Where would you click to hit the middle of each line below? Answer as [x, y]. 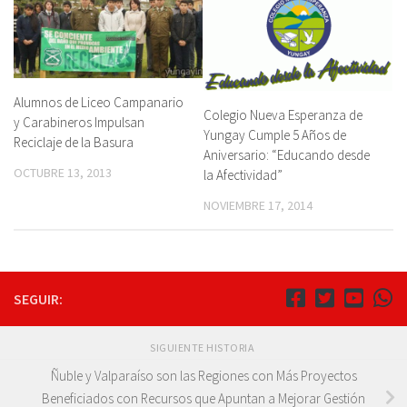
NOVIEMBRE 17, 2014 [258, 205]
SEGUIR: [38, 298]
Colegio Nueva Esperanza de [283, 114]
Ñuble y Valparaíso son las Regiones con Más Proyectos [203, 375]
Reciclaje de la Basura [74, 143]
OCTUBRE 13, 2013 [63, 173]
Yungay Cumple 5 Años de [275, 134]
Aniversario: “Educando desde [287, 154]
